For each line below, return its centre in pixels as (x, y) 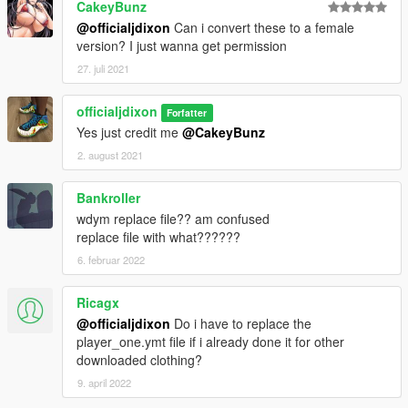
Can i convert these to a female (262, 28)
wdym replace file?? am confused (173, 219)
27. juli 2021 (103, 69)
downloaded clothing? (139, 360)
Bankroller (108, 198)
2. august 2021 (110, 155)
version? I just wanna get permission (182, 46)
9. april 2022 (104, 383)
